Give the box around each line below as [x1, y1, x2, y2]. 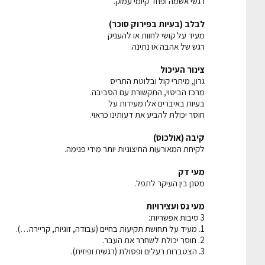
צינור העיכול [160, 63, 205, 75]
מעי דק [178, 166, 205, 177]
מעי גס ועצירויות [146, 200, 205, 212]
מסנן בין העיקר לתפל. [134, 177, 205, 189]
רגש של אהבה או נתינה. [130, 40, 205, 52]
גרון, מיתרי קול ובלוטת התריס [110, 75, 205, 86]
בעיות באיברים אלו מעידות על [108, 97, 205, 109]
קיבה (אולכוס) [153, 131, 205, 143]
